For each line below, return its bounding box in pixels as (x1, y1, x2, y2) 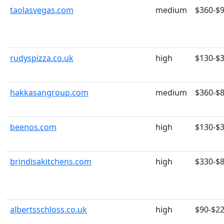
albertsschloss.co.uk (10, 204, 87, 215)
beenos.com (10, 121, 56, 132)
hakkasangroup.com (10, 87, 88, 98)
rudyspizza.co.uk (10, 52, 73, 63)
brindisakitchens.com (10, 156, 91, 167)
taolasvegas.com (10, 4, 73, 15)
